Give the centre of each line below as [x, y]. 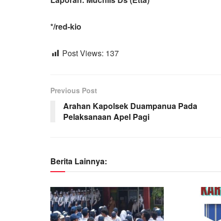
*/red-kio [66, 26]
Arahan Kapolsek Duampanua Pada [130, 106]
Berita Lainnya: [79, 161]
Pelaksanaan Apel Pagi [106, 116]
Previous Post [74, 90]
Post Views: [83, 53]
